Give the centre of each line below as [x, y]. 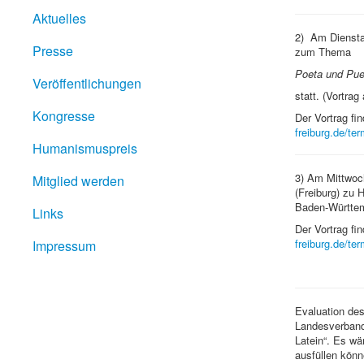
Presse [53, 51]
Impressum [64, 246]
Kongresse [64, 116]
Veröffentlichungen [87, 84]
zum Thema [323, 52]
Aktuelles [59, 19]
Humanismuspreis [85, 149]
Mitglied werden [78, 181]
